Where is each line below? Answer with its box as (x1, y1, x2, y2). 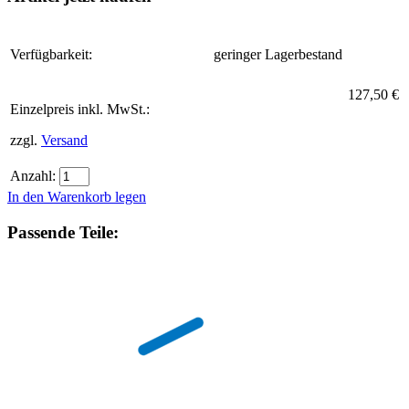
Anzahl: (10, 168, 56, 184)
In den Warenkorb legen (7, 189, 146, 204)
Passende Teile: (7, 222, 119, 242)
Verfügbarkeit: (10, 47, 92, 62)
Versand (41, 132, 88, 148)
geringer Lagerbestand (214, 47, 342, 62)
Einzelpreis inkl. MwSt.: (10, 101, 150, 117)
